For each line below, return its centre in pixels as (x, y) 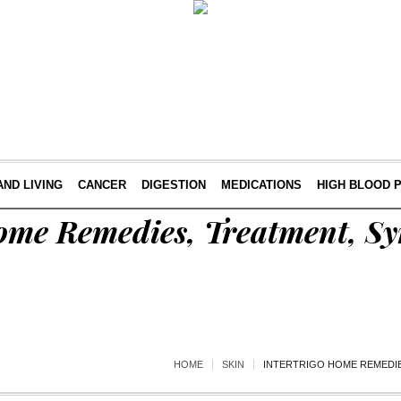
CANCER (102, 185)
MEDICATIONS (261, 185)
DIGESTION (173, 185)
